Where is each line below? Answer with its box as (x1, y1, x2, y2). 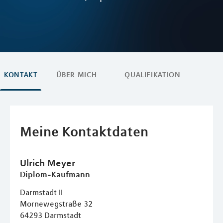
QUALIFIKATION (124, 70, 181, 79)
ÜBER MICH (56, 70, 97, 79)
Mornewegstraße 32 (20, 199, 93, 209)
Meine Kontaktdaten (20, 123, 148, 140)
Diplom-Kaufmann (20, 169, 90, 179)
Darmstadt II (20, 187, 63, 197)
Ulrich (20, 157, 47, 168)
